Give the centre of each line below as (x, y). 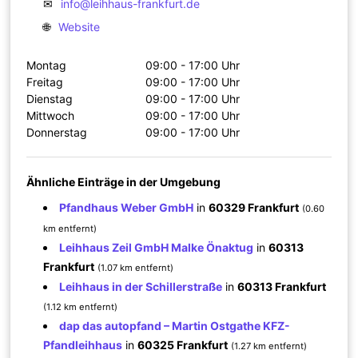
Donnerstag (57, 132)
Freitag (45, 82)
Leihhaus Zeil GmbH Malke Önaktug (157, 247)
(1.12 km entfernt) (81, 306)
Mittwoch (51, 115)
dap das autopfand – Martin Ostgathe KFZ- (175, 325)
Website (80, 26)
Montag (47, 65)
